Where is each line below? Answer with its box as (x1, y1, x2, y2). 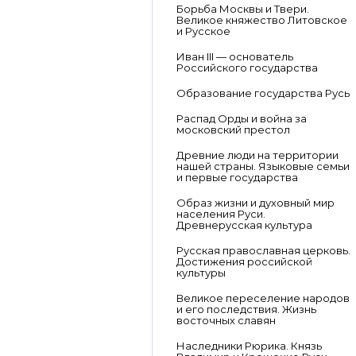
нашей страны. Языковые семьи (176, 160, 350, 172)
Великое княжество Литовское (176, 14, 347, 26)
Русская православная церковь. (176, 244, 350, 257)
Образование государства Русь (176, 87, 350, 99)
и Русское (176, 25, 230, 37)
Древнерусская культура (176, 219, 312, 231)
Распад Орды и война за (176, 112, 307, 125)
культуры (176, 266, 226, 279)
